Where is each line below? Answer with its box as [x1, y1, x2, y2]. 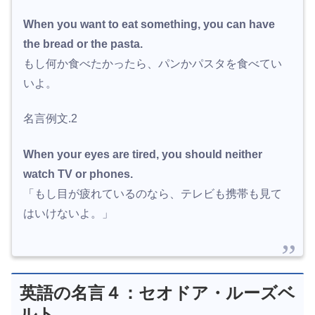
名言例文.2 [23, 112, 77, 125]
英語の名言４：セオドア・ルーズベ [20, 283, 295, 302]
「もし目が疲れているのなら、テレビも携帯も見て [23, 187, 282, 200]
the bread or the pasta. [23, 38, 143, 51]
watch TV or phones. [23, 167, 133, 180]
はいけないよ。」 [23, 207, 113, 219]
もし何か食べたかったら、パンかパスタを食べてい [23, 58, 282, 70]
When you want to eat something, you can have [23, 18, 275, 31]
